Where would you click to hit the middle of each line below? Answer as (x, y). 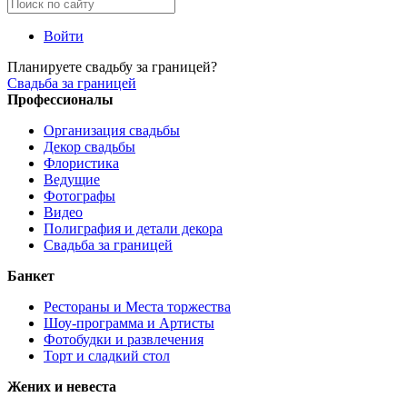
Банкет (31, 276)
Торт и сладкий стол (107, 356)
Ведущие (72, 179)
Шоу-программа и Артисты (129, 323)
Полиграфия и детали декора (133, 228)
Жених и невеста (62, 387)
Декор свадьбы (89, 147)
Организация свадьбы (112, 130)
